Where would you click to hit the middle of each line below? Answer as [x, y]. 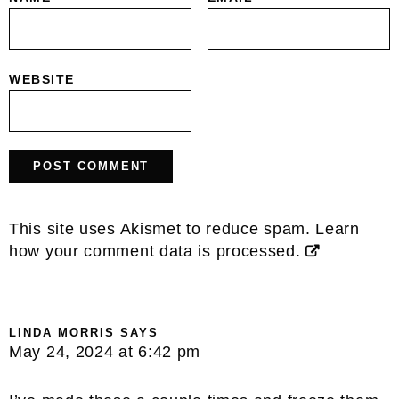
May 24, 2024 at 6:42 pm [105, 352]
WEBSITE [42, 80]
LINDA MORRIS [62, 333]
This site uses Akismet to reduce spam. [163, 229]
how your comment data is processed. [155, 252]
